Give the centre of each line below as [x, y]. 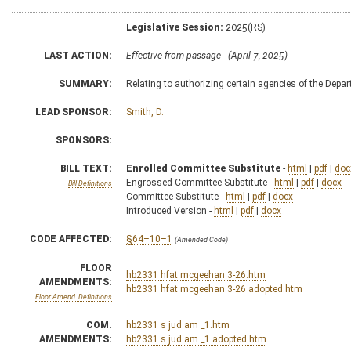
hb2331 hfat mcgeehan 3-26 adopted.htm [214, 289]
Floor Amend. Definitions [74, 297]
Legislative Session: [175, 27]
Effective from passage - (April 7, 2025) [207, 55]
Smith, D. [145, 112]
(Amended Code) [201, 239]
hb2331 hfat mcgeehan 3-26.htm [196, 275]
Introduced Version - [170, 210]
